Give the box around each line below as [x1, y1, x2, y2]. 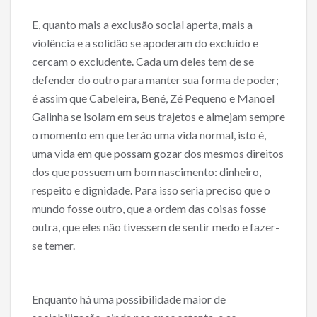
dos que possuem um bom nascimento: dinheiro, [32, 165, 261, 179]
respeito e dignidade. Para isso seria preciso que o [32, 183, 270, 197]
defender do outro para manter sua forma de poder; [32, 73, 279, 87]
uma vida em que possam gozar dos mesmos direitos [32, 146, 284, 161]
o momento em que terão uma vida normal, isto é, [32, 128, 266, 142]
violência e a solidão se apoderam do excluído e [32, 36, 258, 50]
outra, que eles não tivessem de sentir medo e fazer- [32, 220, 279, 234]
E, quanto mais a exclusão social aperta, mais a [32, 18, 253, 32]
